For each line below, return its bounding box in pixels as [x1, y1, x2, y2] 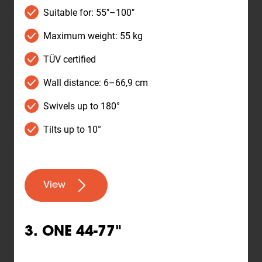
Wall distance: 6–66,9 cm [43, 77, 148, 88]
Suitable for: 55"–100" [43, 6, 135, 18]
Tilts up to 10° [43, 123, 101, 135]
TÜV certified [43, 53, 96, 65]
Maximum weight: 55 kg [43, 30, 143, 42]
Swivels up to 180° [43, 100, 120, 112]
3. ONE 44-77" [25, 225, 122, 239]
